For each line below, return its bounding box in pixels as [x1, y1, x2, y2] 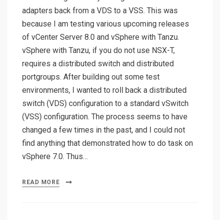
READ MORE [22, 179, 60, 186]
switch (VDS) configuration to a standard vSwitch [22, 99, 189, 109]
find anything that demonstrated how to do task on [22, 138, 193, 148]
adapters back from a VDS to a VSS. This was [22, 6, 178, 16]
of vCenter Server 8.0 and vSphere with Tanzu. [22, 32, 179, 42]
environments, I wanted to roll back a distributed [22, 85, 187, 95]
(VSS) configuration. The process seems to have [22, 112, 188, 122]
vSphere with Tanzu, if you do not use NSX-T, [22, 46, 175, 55]
